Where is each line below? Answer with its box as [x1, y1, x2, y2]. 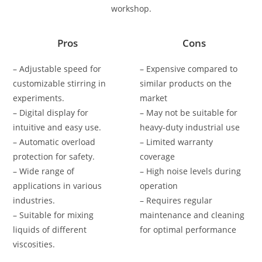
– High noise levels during [140, 165, 241, 177]
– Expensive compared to [140, 63, 237, 74]
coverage [140, 150, 175, 162]
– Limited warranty [140, 136, 213, 147]
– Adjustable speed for [13, 63, 102, 74]
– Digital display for [13, 106, 89, 118]
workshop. [111, 2, 151, 14]
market [140, 92, 167, 104]
